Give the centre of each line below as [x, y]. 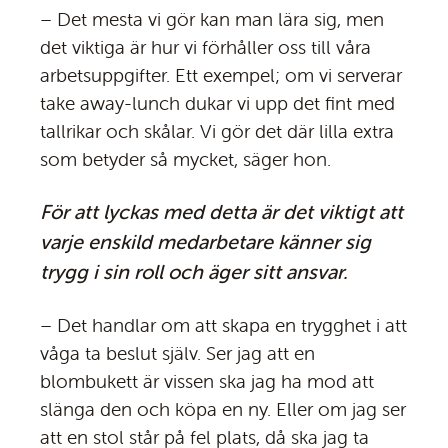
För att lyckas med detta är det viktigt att [221, 212]
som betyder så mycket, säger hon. [185, 159]
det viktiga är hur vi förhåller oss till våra [205, 47]
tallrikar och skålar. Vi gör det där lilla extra [217, 131]
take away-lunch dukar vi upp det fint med [217, 103]
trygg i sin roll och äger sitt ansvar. [194, 272]
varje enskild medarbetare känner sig [205, 242]
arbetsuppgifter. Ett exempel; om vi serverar [221, 75]
